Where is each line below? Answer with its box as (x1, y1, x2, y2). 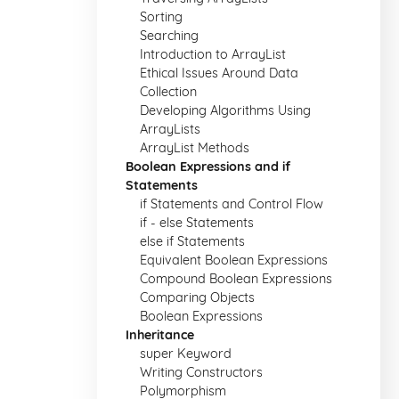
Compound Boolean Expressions (140, 271, 332, 287)
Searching (140, 28, 199, 44)
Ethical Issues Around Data (140, 65, 298, 81)
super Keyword (140, 346, 232, 362)
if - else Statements (140, 215, 254, 231)
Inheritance (126, 327, 194, 343)
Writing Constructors (140, 364, 263, 380)
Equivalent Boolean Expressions (140, 252, 328, 268)
